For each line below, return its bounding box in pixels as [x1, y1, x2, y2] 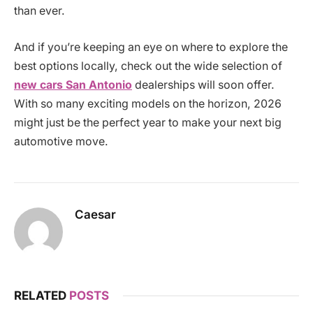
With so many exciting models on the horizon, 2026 [14, 96, 282, 110]
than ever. [14, 4, 65, 18]
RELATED [14, 288, 69, 303]
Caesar [75, 207, 116, 221]
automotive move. [14, 134, 108, 148]
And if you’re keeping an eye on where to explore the [14, 40, 288, 54]
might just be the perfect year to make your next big [14, 115, 282, 129]
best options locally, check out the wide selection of [14, 59, 282, 73]
